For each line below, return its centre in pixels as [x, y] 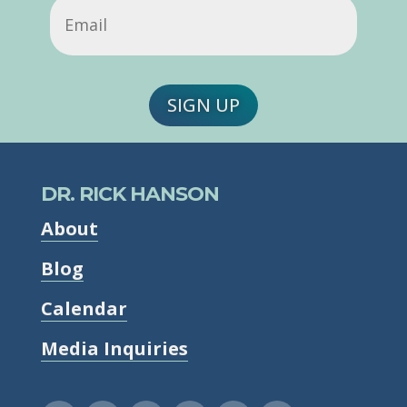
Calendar [84, 308]
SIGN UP [203, 104]
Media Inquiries [114, 348]
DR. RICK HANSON [129, 194]
